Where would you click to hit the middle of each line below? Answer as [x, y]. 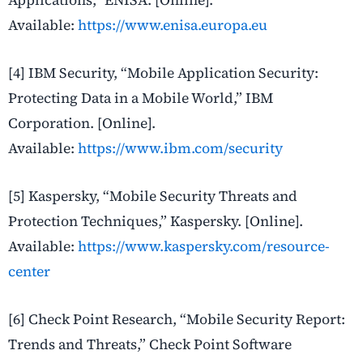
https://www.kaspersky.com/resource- [204, 247]
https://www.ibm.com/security [180, 149]
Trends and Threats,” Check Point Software [150, 345]
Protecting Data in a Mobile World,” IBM [141, 98]
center [29, 272]
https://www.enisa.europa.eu [173, 26]
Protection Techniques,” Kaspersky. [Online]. [156, 222]
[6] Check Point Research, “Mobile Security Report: [177, 320]
